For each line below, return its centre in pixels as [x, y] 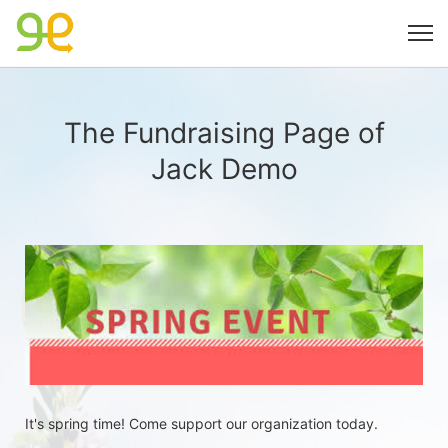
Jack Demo [224, 169]
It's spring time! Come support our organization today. [201, 423]
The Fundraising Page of [224, 133]
